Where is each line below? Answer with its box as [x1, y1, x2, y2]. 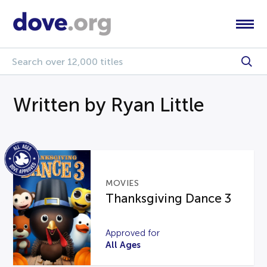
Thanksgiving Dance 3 [105, 191, 232, 205]
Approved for [105, 228, 160, 238]
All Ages [105, 239, 141, 250]
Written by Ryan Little [13, 94, 205, 116]
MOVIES [105, 178, 139, 188]
